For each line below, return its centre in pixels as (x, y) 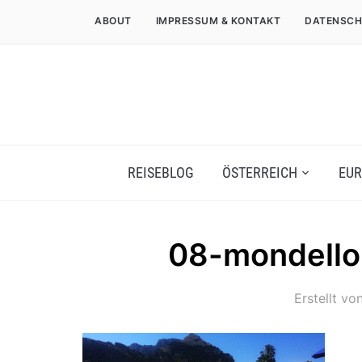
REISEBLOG (160, 173)
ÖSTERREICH (259, 173)
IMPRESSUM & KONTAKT (218, 21)
